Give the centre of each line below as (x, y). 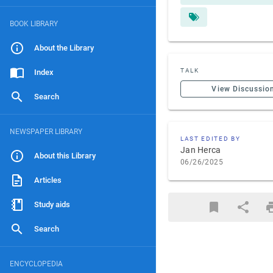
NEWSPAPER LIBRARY (46, 132)
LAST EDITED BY (211, 139)
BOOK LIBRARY (34, 24)
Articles (48, 180)
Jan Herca (201, 150)
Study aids (52, 204)
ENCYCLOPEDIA (36, 264)
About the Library (64, 48)
